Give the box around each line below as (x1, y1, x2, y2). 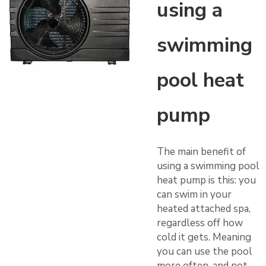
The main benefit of (157, 144, 246, 159)
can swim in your (157, 187, 232, 201)
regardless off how (157, 216, 243, 230)
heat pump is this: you (157, 173, 256, 187)
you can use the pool (157, 244, 252, 258)
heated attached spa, (157, 201, 251, 216)
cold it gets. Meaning (157, 230, 251, 244)
